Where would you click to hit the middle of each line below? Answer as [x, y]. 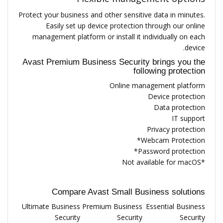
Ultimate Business [51, 206]
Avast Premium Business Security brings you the [114, 62]
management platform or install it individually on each [119, 37]
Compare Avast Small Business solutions [128, 192]
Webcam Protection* [173, 140]
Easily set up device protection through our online [125, 26]
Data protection [179, 107]
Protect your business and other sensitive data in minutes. [112, 15]
